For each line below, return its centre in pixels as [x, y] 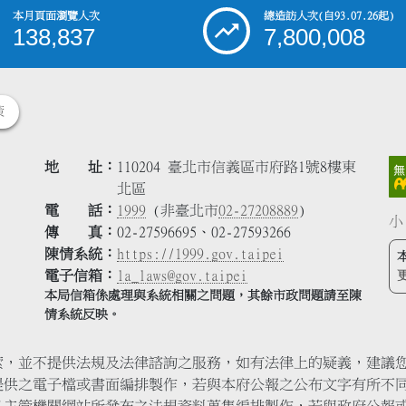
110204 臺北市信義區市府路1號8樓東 [237, 167]
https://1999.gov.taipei [200, 254]
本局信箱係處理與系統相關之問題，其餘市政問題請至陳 [203, 296]
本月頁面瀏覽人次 [56, 16]
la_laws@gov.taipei [182, 276]
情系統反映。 [82, 315]
